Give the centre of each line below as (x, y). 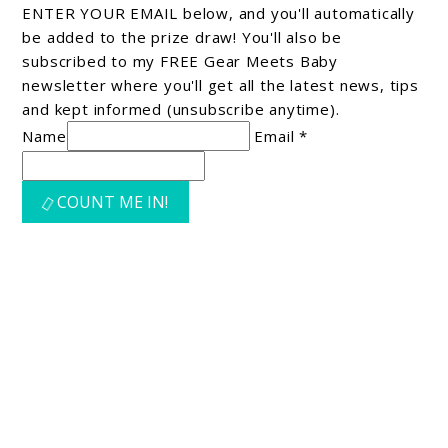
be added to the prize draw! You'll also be (182, 36)
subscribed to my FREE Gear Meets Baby (180, 60)
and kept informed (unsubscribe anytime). (181, 108)
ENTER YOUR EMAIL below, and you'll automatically (218, 12)
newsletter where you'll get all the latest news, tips (220, 84)
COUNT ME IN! (113, 201)
